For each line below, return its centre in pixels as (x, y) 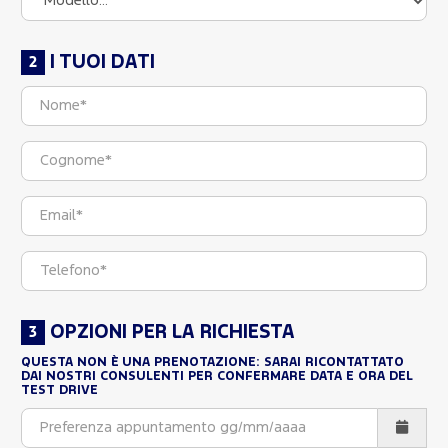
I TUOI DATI (102, 62)
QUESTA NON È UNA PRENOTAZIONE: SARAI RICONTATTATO (212, 362)
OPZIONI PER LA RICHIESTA (172, 332)
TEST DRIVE (59, 390)
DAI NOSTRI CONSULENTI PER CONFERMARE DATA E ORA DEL (217, 376)
